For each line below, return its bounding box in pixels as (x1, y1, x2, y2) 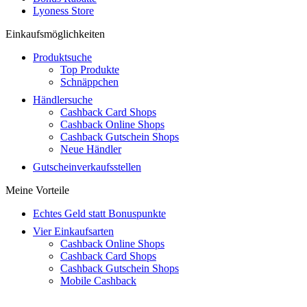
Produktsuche (33, 51, 92, 63)
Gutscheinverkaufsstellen (33, 161, 141, 173)
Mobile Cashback (60, 275, 136, 286)
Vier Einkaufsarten (33, 225, 114, 237)
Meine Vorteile (5, 184, 69, 196)
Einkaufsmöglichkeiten (5, 28, 105, 40)
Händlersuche (33, 94, 93, 106)
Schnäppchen (60, 76, 119, 88)
